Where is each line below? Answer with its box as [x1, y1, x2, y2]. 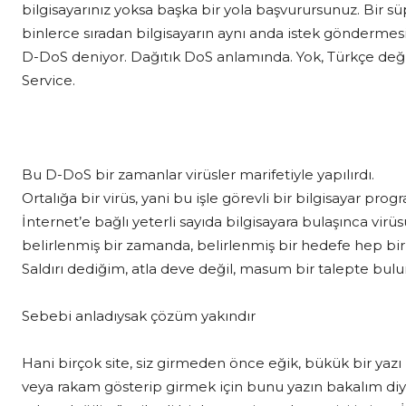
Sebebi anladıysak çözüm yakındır [22, 306, 256, 324]
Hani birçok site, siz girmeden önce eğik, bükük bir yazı [22, 353, 401, 372]
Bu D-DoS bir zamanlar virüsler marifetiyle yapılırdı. [22, 165, 374, 183]
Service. [22, 71, 75, 89]
